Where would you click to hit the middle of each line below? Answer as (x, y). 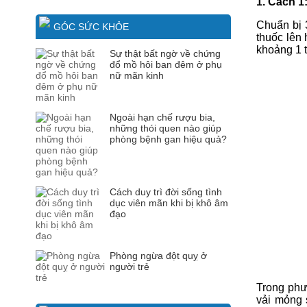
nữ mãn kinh (137, 75)
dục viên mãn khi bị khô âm (169, 203)
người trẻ (130, 267)
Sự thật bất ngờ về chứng (165, 53)
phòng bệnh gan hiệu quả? (168, 139)
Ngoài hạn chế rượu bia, (162, 117)
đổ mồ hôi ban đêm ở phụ (166, 64)
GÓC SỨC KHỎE (91, 27)
